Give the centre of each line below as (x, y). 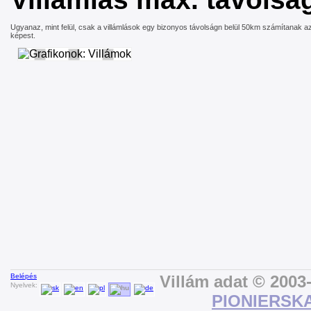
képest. (23, 35)
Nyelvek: (25, 285)
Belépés (24, 276)
